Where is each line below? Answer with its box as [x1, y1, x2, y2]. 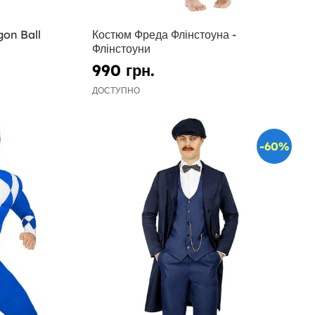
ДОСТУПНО [92, 85, 141, 96]
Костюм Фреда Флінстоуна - [92, 27, 237, 42]
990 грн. [92, 60, 155, 81]
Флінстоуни [92, 41, 151, 56]
